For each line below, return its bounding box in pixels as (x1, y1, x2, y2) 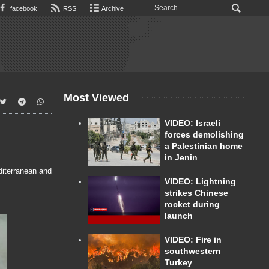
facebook (8, 5, 37, 12)
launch (165, 210, 193, 220)
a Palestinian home (165, 141, 243, 151)
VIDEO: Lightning (165, 176, 236, 186)
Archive (100, 5, 124, 12)
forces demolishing (165, 130, 244, 139)
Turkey (165, 257, 192, 267)
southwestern (165, 246, 221, 256)
